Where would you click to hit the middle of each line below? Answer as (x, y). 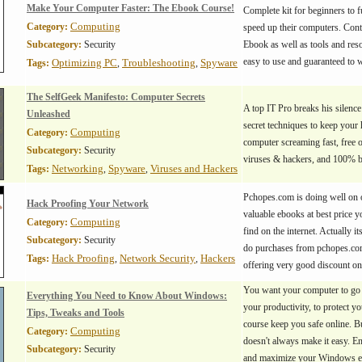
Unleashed (48, 114)
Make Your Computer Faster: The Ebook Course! (130, 8)
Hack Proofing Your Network (88, 204)
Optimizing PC (84, 63)
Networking (78, 168)
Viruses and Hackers (194, 168)
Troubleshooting (159, 63)
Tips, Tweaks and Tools (76, 313)
